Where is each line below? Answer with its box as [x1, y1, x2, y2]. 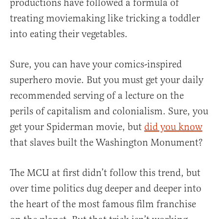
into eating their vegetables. [10, 28, 128, 41]
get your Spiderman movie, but [10, 121, 144, 133]
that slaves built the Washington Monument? [10, 136, 203, 149]
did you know [144, 121, 202, 133]
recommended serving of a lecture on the [10, 89, 184, 102]
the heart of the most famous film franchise [10, 198, 196, 211]
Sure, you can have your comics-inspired [10, 58, 182, 71]
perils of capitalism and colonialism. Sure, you [10, 105, 208, 118]
